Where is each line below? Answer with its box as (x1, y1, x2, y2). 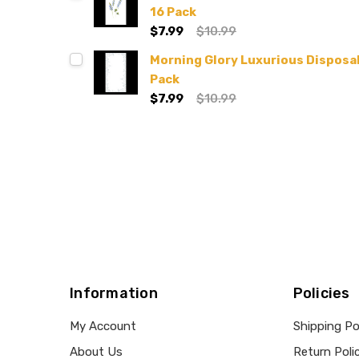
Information (70, 284, 158, 302)
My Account (70, 319, 136, 333)
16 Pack (150, 5, 196, 19)
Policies (292, 284, 350, 302)
